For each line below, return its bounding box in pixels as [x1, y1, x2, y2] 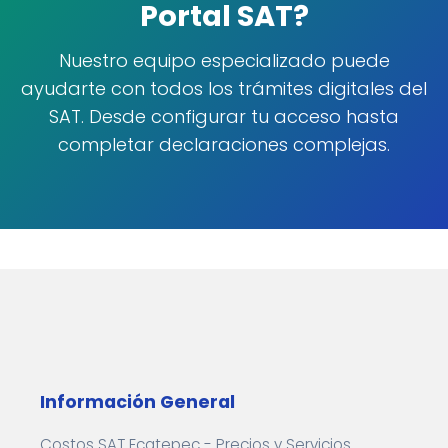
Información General [40, 390, 235, 414]
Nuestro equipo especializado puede [58, 48, 390, 73]
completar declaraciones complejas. [58, 132, 390, 157]
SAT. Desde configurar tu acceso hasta [49, 104, 399, 129]
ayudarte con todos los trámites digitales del [21, 76, 427, 101]
